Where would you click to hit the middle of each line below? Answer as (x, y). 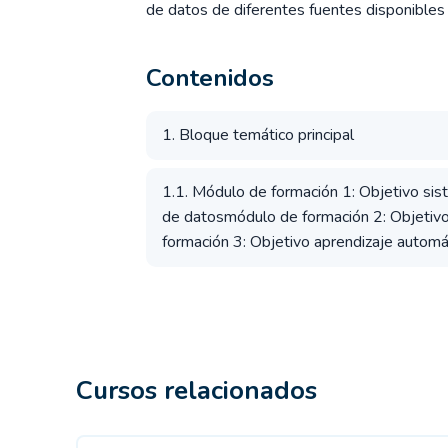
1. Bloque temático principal (258, 135)
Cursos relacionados (196, 390)
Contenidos (210, 78)
